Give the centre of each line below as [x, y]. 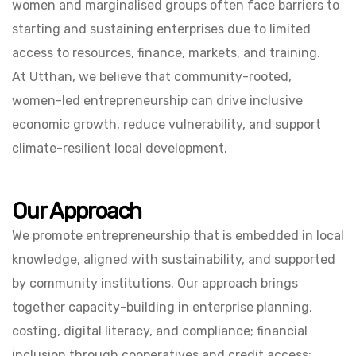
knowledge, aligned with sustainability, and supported [174, 259]
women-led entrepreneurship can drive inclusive [157, 101]
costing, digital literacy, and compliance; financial [160, 331]
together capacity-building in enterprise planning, [162, 307]
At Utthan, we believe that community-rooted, [152, 77]
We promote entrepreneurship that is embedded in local [178, 236]
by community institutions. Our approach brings [155, 283]
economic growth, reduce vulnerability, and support [166, 124]
